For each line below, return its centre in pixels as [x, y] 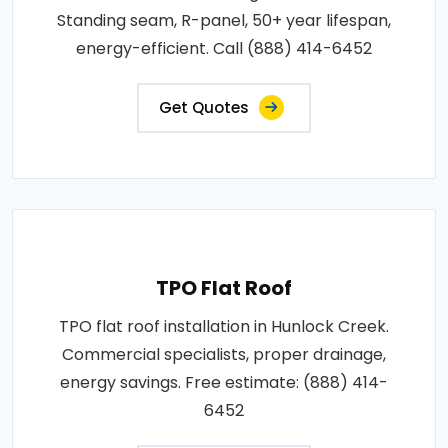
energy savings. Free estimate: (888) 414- [224, 382]
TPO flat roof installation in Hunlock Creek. [224, 326]
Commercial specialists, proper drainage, [224, 354]
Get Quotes [204, 107]
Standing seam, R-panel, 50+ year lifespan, [224, 20]
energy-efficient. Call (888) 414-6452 [224, 48]
